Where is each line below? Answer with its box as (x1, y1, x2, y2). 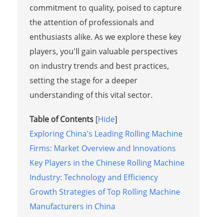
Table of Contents (29, 114, 93, 125)
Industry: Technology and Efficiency (29, 172, 158, 183)
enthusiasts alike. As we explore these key (29, 31, 181, 43)
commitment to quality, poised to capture (29, 2, 182, 14)
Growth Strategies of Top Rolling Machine (29, 186, 180, 198)
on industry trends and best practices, (29, 61, 169, 72)
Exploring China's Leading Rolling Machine (29, 128, 183, 139)
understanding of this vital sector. (29, 90, 153, 101)
